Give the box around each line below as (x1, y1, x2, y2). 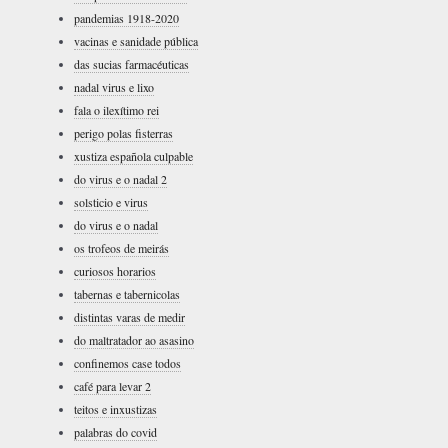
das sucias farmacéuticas (74, 56, 189, 72)
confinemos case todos (74, 355, 181, 371)
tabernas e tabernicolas (74, 286, 180, 302)
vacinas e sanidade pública (74, 33, 198, 49)
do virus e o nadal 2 (74, 171, 167, 187)
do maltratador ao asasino (74, 332, 194, 348)
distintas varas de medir (74, 309, 185, 325)
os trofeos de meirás (74, 240, 169, 256)
